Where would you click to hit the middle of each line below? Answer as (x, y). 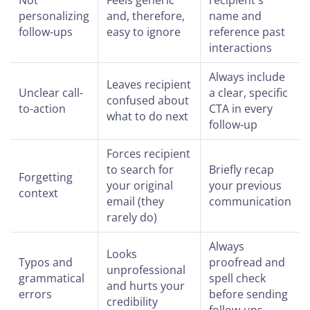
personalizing (54, 16)
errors (35, 294)
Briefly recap (241, 169)
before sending (248, 294)
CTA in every (241, 108)
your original (140, 185)
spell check (237, 278)
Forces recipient (148, 153)
